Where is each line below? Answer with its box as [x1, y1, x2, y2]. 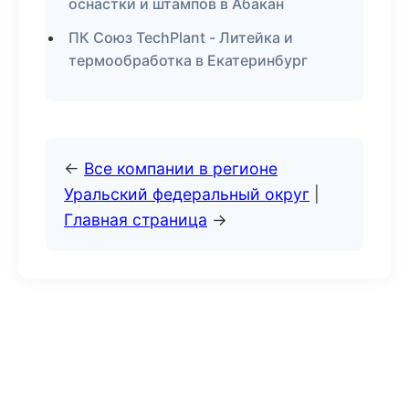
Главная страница [64, 210, 207, 229]
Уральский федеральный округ [64, 184, 309, 204]
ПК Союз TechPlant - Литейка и [68, 28, 293, 47]
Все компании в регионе [84, 159, 278, 178]
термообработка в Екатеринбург [68, 51, 308, 69]
